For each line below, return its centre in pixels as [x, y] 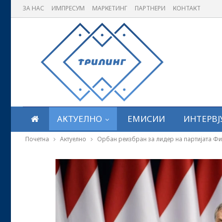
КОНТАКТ [187, 8]
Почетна [37, 139]
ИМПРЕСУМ [68, 8]
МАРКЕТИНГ [110, 8]
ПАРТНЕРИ [150, 8]
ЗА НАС [33, 8]
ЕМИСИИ [146, 119]
